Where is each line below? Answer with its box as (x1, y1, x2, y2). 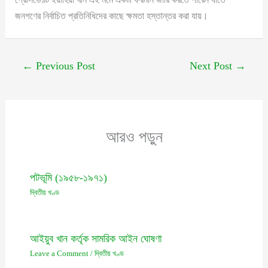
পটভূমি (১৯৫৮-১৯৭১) (29, 171, 107, 184)
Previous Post (33, 59, 96, 72)
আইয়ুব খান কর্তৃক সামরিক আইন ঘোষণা (29, 233, 162, 245)
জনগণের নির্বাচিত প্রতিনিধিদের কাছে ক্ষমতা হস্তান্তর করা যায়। (15, 10, 209, 22)
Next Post (189, 59, 235, 72)
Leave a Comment (29, 249, 89, 258)
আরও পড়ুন (105, 128, 163, 147)
